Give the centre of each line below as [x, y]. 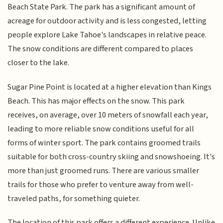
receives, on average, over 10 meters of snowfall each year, [108, 115]
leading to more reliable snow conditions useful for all [101, 129]
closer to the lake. [39, 63]
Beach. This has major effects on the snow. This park [96, 101]
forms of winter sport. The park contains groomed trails [104, 143]
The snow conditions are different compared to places [101, 49]
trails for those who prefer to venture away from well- [101, 184]
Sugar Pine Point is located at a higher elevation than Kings [110, 87]
